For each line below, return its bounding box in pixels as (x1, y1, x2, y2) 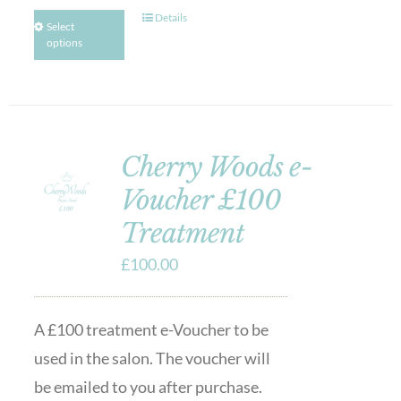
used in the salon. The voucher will (33, 348, 270, 368)
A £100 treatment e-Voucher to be (33, 320, 269, 339)
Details (155, 11, 188, 24)
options (46, 36, 82, 49)
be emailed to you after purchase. (33, 377, 262, 397)
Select (46, 20, 74, 33)
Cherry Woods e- (120, 150, 312, 183)
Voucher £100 (120, 183, 281, 217)
